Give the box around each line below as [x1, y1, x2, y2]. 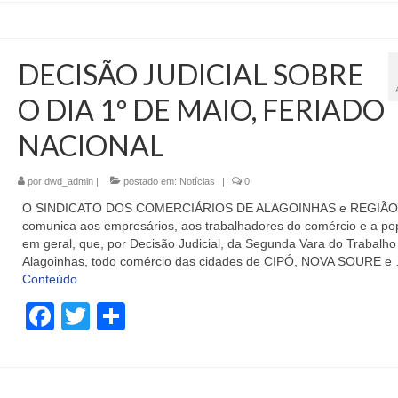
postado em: [120, 176, 179, 187]
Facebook [53, 300, 180, 333]
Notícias [179, 176, 215, 187]
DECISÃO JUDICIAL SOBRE [17, 57, 364, 92]
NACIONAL [17, 128, 164, 163]
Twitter [89, 300, 174, 333]
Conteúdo [21, 272, 77, 287]
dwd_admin [44, 176, 93, 187]
